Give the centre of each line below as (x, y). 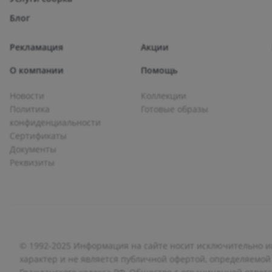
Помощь (159, 70)
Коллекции (163, 96)
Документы (33, 149)
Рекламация (36, 47)
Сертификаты (38, 136)
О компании (37, 70)
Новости (27, 96)
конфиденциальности (55, 122)
